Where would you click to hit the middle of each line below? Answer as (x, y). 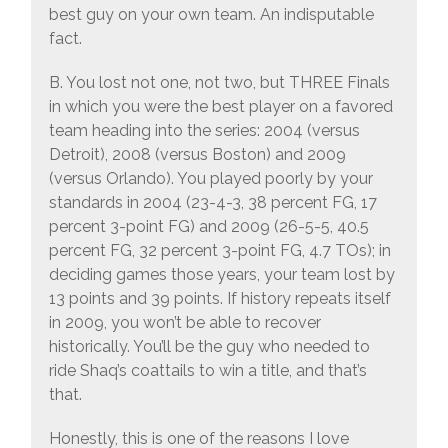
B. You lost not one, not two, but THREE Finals (219, 82)
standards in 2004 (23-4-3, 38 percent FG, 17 (212, 202)
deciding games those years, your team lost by (221, 274)
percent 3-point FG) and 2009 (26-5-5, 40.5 (208, 226)
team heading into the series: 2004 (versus (204, 130)
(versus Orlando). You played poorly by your (210, 178)
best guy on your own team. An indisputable (211, 14)
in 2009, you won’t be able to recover (184, 322)
